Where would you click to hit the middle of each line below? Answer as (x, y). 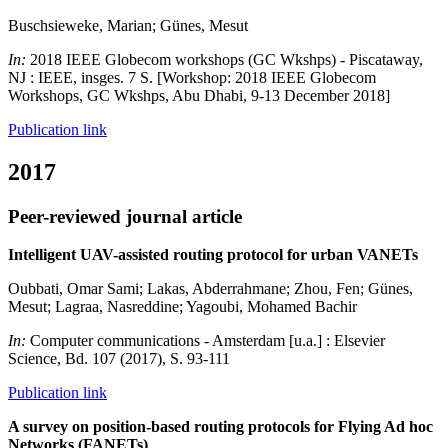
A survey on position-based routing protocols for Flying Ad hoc (220, 427)
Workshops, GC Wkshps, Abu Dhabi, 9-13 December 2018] (199, 95)
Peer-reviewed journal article (125, 216)
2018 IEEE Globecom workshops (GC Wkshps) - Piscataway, (226, 59)
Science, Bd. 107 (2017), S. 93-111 (119, 359)
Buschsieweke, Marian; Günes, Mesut (128, 25)
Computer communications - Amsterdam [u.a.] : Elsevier (207, 341)
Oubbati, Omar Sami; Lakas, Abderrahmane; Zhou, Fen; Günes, (210, 289)
